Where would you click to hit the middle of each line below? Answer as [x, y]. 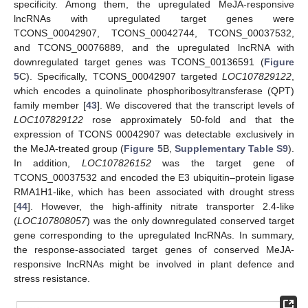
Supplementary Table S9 [231, 149]
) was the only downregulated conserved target [190, 221]
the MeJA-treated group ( [69, 149]
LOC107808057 [52, 221]
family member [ [50, 106]
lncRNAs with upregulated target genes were [154, 19]
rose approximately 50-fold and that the [189, 120]
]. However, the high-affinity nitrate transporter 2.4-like [161, 207]
